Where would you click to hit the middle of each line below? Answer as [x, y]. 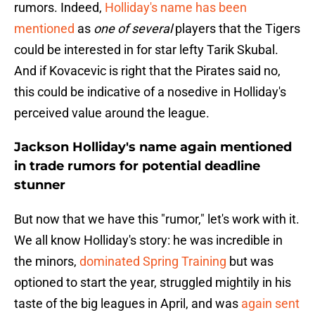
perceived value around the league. [112, 113]
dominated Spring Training [153, 262]
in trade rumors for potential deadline [137, 166]
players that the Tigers [236, 29]
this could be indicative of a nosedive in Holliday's [150, 92]
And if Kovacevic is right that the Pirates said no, [147, 71]
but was [250, 262]
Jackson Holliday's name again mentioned [153, 147]
